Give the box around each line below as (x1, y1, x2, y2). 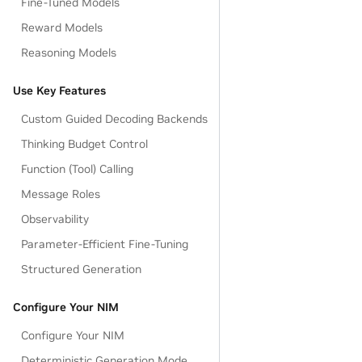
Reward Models (21, 20, 103, 35)
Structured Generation (21, 262, 142, 276)
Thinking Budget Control (21, 137, 149, 151)
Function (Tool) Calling (21, 162, 134, 176)
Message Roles (21, 187, 101, 201)
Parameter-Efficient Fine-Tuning (21, 237, 189, 251)
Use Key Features (13, 83, 106, 98)
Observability (21, 212, 90, 226)
